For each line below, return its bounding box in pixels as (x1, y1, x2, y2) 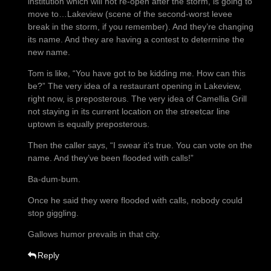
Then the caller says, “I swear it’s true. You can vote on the (28, 140, 252, 151)
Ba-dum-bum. (28, 174, 80, 184)
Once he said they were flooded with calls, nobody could (28, 195, 243, 206)
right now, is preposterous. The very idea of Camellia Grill (28, 94, 247, 104)
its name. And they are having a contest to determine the (28, 34, 244, 45)
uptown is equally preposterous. (28, 119, 149, 129)
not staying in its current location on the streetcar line (28, 106, 230, 117)
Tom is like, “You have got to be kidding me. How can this (28, 68, 246, 79)
